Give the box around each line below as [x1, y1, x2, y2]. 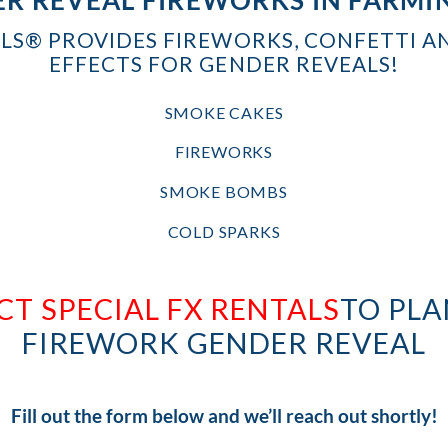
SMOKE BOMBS [160, 182, 288, 202]
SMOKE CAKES [164, 102, 284, 122]
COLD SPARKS [167, 222, 281, 242]
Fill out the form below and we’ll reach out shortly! [10, 404, 438, 427]
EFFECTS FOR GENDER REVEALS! [48, 50, 400, 76]
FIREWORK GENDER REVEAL [22, 325, 426, 360]
